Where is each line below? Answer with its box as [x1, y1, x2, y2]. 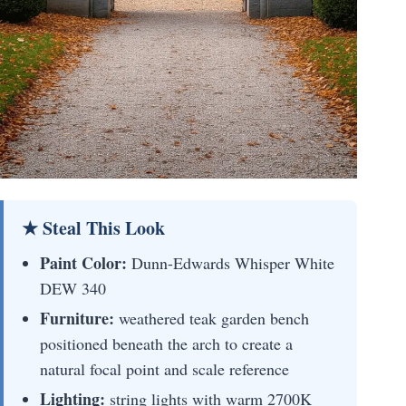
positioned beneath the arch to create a [40, 333, 293, 355]
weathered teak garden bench [114, 307, 309, 330]
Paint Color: [40, 251, 127, 275]
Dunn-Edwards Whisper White [127, 252, 334, 275]
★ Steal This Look [22, 215, 165, 242]
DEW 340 [40, 277, 106, 300]
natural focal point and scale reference [40, 358, 289, 381]
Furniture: [40, 306, 114, 331]
